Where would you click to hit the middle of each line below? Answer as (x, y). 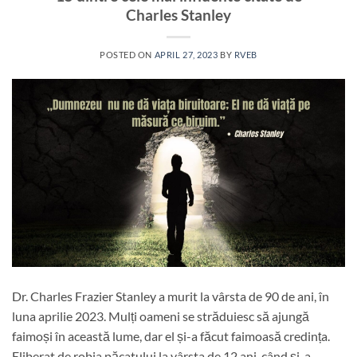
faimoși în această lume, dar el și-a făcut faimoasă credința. (171, 335)
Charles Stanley (178, 15)
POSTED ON (127, 55)
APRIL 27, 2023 (186, 55)
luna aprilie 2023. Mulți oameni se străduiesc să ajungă (161, 316)
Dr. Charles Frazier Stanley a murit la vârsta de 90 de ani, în (171, 296)
